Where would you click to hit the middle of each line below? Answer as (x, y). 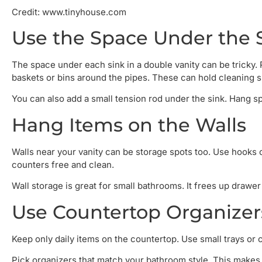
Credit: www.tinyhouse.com (69, 12)
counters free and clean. (63, 164)
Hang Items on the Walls (129, 125)
